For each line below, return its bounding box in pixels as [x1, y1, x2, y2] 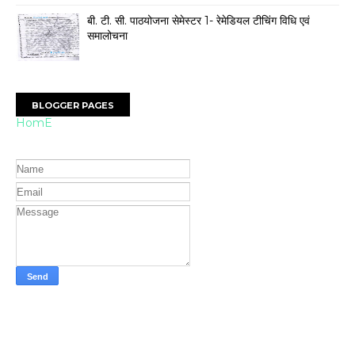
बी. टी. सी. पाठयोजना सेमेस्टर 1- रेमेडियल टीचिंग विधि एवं [87, 13, 310, 28]
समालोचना [87, 28, 128, 43]
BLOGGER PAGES [32, 99, 114, 111]
